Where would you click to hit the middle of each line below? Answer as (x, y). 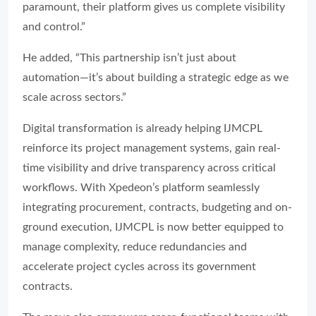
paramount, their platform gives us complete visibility (154, 7)
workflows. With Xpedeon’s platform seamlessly (141, 188)
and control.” (54, 27)
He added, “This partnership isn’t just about (129, 58)
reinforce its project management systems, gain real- (152, 148)
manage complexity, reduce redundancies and (135, 247)
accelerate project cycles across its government (139, 267)
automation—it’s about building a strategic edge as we (156, 78)
